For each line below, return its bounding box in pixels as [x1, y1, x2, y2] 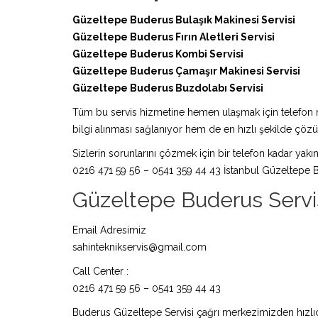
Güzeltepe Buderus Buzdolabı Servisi [72, 82, 263, 94]
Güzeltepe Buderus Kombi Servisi [72, 48, 243, 60]
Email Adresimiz [72, 224, 146, 236]
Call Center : [72, 265, 128, 277]
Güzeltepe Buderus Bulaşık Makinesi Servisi [72, 14, 295, 26]
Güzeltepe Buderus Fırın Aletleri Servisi [72, 31, 275, 43]
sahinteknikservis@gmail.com [72, 241, 207, 253]
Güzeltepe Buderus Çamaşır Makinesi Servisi [72, 65, 300, 77]
